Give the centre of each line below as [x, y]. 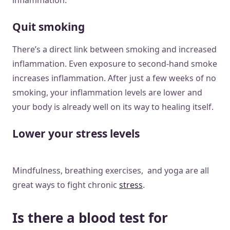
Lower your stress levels [76, 133]
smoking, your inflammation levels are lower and [107, 92]
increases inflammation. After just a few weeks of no [114, 78]
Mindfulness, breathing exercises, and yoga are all [111, 170]
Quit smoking [49, 26]
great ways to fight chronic [66, 185]
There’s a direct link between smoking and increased [114, 49]
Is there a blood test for [90, 217]
